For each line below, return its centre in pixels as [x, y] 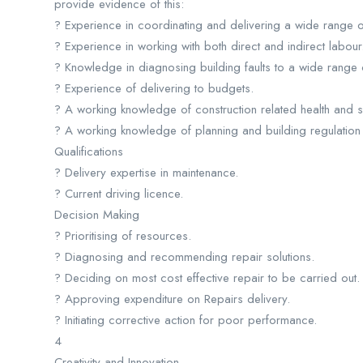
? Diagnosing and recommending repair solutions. [184, 257]
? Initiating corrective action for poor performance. [186, 320]
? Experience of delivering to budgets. [154, 88]
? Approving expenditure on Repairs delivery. [172, 299]
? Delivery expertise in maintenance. [146, 173]
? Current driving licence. [119, 194]
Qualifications [89, 152]
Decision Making [97, 215]
